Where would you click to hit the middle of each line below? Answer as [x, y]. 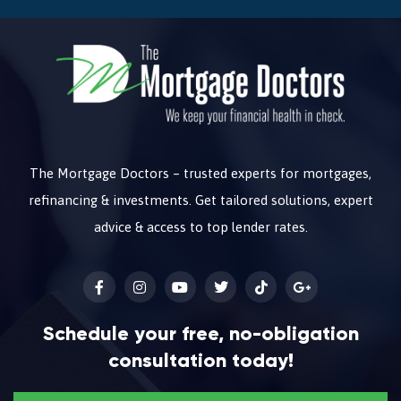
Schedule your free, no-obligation [200, 334]
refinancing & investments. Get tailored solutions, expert [200, 200]
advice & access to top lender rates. [200, 226]
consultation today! [200, 361]
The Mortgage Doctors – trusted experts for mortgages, [200, 173]
